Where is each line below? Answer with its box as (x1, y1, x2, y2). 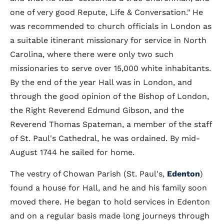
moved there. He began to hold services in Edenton (10, 197, 210, 206)
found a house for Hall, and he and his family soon (10, 183, 207, 192)
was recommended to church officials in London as (10, 21, 211, 31)
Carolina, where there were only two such (10, 49, 173, 59)
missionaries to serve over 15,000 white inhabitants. (10, 63, 211, 73)
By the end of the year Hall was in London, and (10, 77, 192, 87)
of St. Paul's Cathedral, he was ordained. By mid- (10, 133, 200, 143)
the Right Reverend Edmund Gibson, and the (10, 105, 184, 115)
